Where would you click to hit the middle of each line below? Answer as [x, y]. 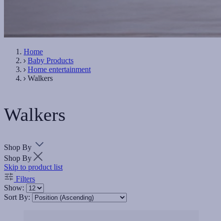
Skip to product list [33, 167]
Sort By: [18, 197]
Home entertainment [59, 69]
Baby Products [51, 60]
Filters [24, 179]
